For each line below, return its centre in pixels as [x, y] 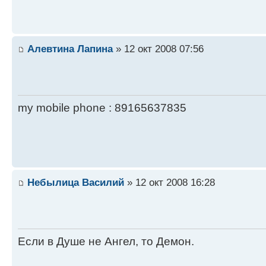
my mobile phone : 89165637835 [102, 107]
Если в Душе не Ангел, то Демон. [106, 241]
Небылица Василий [76, 183]
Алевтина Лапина [70, 49]
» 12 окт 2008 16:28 [170, 183]
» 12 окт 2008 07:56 [158, 49]
